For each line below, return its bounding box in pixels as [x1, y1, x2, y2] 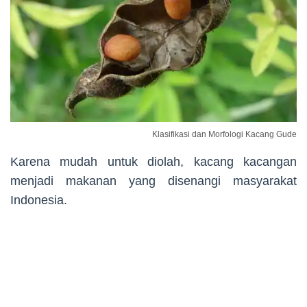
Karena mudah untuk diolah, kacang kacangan [10, 154, 297, 169]
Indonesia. [10, 193, 67, 207]
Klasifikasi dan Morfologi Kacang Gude [152, 129, 297, 139]
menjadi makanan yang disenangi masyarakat [10, 173, 297, 188]
